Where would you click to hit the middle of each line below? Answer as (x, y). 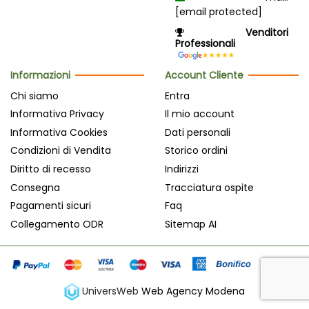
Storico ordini (196, 151)
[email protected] (219, 12)
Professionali (205, 44)
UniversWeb (110, 291)
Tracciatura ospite (209, 187)
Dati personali (198, 132)
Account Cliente (204, 76)
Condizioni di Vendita (61, 151)
